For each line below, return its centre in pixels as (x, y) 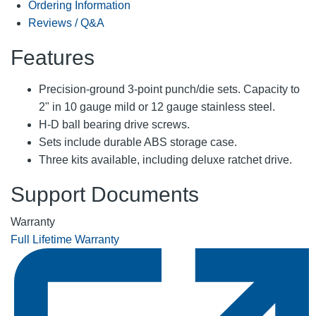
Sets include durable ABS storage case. (138, 142)
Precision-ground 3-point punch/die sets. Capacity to (169, 89)
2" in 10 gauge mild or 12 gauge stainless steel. (157, 107)
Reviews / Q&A (66, 23)
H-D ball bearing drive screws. (114, 124)
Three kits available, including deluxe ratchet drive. (165, 159)
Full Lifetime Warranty (65, 239)
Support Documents (105, 194)
